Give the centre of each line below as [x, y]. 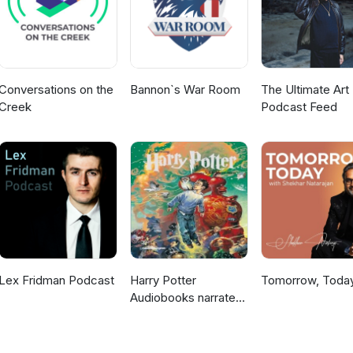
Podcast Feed [299, 107]
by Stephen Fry [171, 315]
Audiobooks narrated [186, 298]
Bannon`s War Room [185, 90]
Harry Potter [163, 281]
